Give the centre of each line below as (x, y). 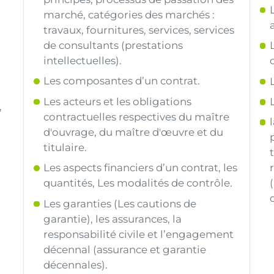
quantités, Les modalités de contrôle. (138, 183)
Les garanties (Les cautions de (120, 203)
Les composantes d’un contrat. (122, 81)
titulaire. (65, 147)
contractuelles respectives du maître (137, 117)
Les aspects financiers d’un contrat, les (141, 168)
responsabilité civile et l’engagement (139, 234)
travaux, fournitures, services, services (139, 30)
